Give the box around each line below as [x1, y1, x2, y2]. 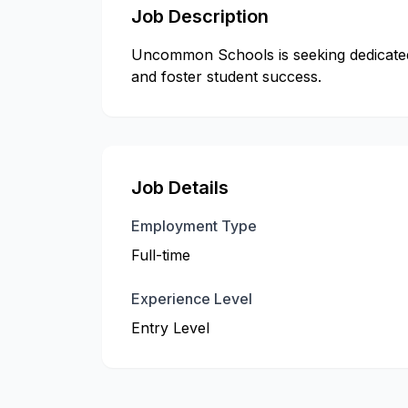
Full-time [131, 246, 190, 264]
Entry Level [131, 319, 209, 337]
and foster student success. [131, 67, 321, 86]
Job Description [131, 5, 269, 27]
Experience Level [131, 290, 252, 308]
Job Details [131, 177, 229, 199]
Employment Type [131, 217, 257, 235]
